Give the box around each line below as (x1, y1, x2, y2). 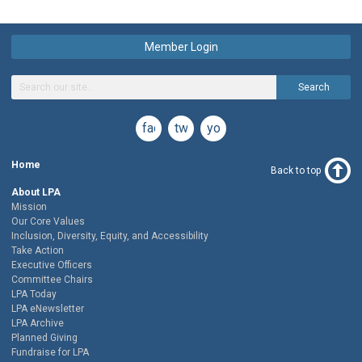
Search (297, 82, 330, 94)
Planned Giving (11, 332, 78, 344)
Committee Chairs (11, 274, 93, 286)
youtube (207, 120, 252, 137)
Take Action (11, 245, 64, 257)
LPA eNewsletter (11, 303, 84, 315)
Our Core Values (11, 216, 85, 228)
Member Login (144, 40, 218, 54)
